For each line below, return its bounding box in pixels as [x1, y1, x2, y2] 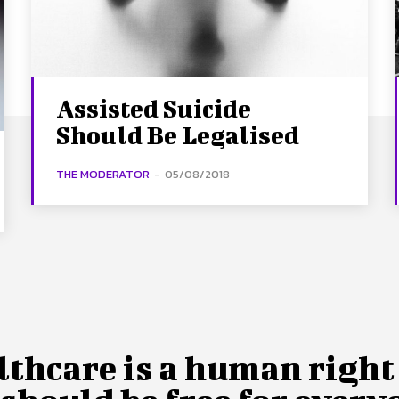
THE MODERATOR [56, 165, 151, 183]
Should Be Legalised [56, 120, 300, 149]
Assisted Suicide [56, 94, 252, 122]
